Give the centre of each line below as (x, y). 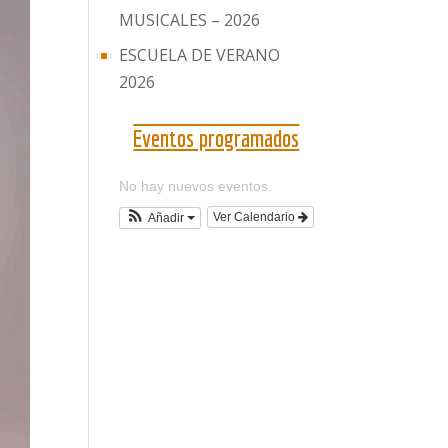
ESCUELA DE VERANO (200, 55)
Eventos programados (216, 138)
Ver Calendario (255, 217)
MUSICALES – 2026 (190, 20)
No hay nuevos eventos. (196, 186)
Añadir (167, 217)
